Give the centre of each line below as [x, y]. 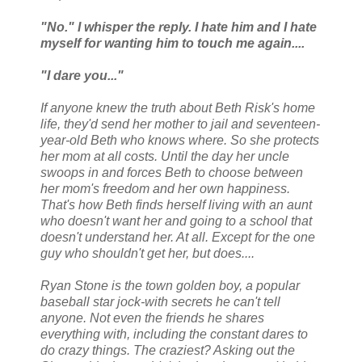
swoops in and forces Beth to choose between [172, 173]
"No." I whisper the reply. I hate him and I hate [179, 27]
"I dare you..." [82, 76]
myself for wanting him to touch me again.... [173, 44]
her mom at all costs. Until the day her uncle [165, 157]
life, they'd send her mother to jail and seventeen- [180, 124]
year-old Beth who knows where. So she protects [180, 141]
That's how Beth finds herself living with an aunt [176, 205]
